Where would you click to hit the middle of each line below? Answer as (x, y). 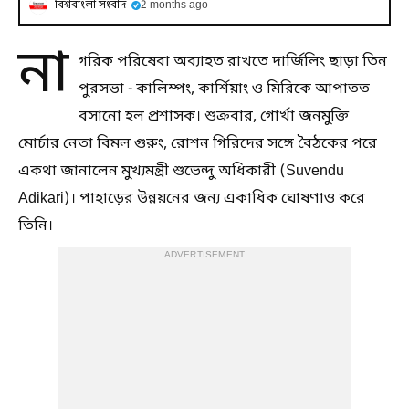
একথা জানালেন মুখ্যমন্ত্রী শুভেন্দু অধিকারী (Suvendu (181, 171)
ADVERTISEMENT (204, 255)
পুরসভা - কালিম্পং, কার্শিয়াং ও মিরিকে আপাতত (224, 89)
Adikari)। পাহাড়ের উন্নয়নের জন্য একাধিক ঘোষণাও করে (192, 199)
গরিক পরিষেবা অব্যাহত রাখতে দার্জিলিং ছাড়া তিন (233, 62)
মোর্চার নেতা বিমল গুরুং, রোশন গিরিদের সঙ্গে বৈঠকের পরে (198, 144)
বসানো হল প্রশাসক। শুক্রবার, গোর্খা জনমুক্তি (214, 116)
